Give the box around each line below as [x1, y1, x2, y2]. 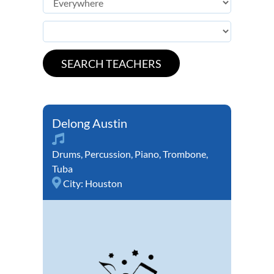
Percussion [84, 148, 131, 160]
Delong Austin [52, 116, 127, 131]
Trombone [163, 148, 206, 160]
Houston [85, 177, 122, 190]
